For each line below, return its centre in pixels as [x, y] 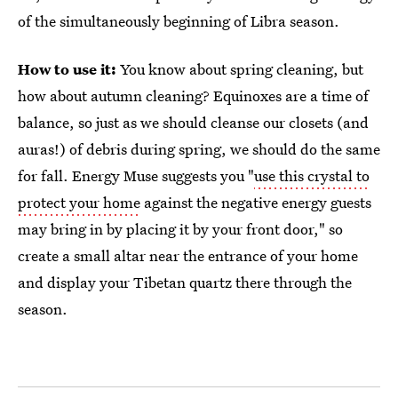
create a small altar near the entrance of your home [188, 255]
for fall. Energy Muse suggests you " [136, 175]
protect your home [79, 202]
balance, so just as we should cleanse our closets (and [193, 122]
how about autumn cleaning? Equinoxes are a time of [193, 96]
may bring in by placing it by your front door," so [180, 229]
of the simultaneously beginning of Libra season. [179, 21]
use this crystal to [312, 175]
